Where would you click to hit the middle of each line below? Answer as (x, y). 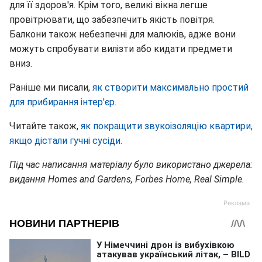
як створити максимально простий (170, 88)
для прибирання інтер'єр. (63, 102)
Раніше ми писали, (51, 88)
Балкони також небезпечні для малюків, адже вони (123, 35)
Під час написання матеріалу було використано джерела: (131, 165)
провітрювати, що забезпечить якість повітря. (112, 20)
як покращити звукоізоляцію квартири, (167, 126)
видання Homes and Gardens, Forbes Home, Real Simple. (127, 180)
